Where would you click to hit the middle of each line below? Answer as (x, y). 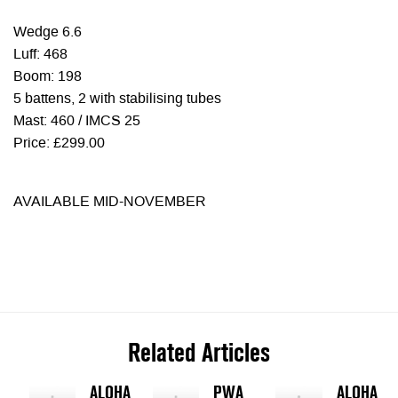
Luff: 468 (40, 55)
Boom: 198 (48, 77)
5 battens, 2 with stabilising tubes (117, 99)
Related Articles (199, 353)
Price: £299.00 (59, 143)
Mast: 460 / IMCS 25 (77, 121)
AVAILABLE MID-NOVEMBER (110, 202)
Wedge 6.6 (48, 32)
